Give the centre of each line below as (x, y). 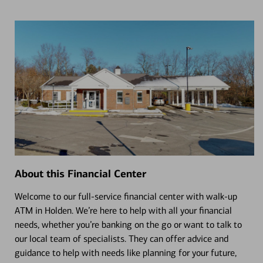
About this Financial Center (80, 173)
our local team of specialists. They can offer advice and (121, 238)
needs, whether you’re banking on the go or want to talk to (128, 224)
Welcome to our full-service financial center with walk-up (126, 196)
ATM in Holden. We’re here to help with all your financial (123, 210)
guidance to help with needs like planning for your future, (125, 252)
